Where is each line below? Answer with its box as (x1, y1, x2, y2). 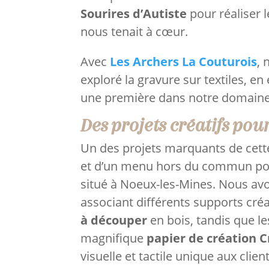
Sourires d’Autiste (80, 5, 187, 22)
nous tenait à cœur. (80, 23, 189, 40)
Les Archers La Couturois (110, 53, 258, 70)
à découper (80, 211, 148, 228)
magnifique (80, 229, 147, 246)
